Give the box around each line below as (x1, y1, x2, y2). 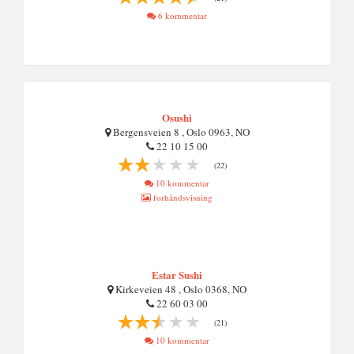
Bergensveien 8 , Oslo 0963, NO (110, 125, 250, 139)
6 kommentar (156, 9, 207, 21)
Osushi (162, 110, 192, 125)
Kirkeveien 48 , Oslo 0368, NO (113, 282, 247, 296)
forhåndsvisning (151, 191, 213, 203)
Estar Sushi (152, 267, 202, 282)
